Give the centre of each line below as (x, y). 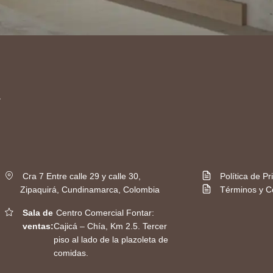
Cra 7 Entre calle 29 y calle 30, (81, 176)
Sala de (38, 213)
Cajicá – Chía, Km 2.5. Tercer (111, 226)
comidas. (71, 253)
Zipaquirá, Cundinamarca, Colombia (90, 190)
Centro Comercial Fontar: (104, 213)
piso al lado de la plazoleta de (111, 240)
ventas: (38, 226)
